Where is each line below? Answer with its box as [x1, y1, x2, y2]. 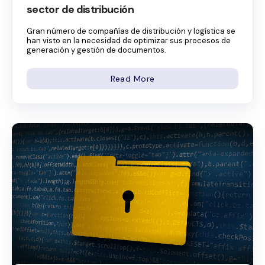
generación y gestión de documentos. [27, 44, 166, 55]
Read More [110, 73, 155, 84]
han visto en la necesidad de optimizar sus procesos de [27, 35, 231, 46]
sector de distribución [27, 2, 134, 17]
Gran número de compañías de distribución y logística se [27, 25, 235, 36]
